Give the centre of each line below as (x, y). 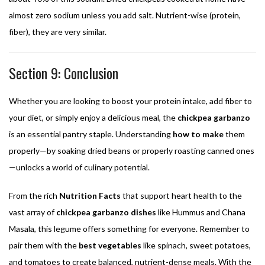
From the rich (34, 195)
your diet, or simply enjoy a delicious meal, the (93, 117)
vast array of (33, 212)
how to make (198, 134)
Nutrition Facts (90, 195)
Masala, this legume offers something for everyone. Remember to (129, 228)
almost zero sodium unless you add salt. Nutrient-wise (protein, (125, 15)
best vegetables (110, 245)
